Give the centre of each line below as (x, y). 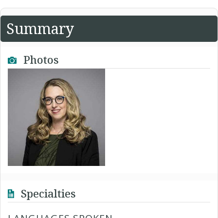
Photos (40, 59)
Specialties (47, 193)
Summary (40, 28)
